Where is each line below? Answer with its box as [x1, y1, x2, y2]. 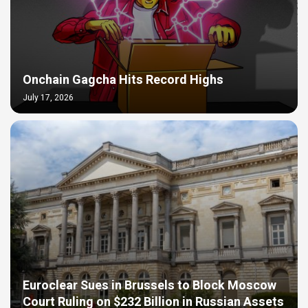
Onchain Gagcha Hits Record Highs [23, 70, 223, 89]
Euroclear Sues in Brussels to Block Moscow [23, 276, 276, 295]
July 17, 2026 [23, 91, 74, 104]
